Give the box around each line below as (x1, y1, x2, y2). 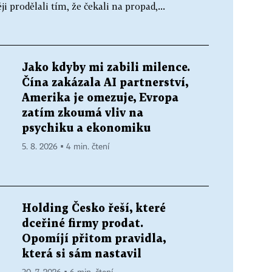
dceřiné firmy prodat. (22, 218, 143, 229)
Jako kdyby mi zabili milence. (22, 62, 190, 73)
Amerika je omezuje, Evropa (22, 92, 178, 103)
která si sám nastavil (22, 248, 141, 259)
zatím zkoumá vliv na (22, 107, 143, 118)
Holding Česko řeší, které (22, 203, 166, 214)
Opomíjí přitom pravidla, (22, 233, 166, 244)
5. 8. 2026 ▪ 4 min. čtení (22, 142, 109, 151)
